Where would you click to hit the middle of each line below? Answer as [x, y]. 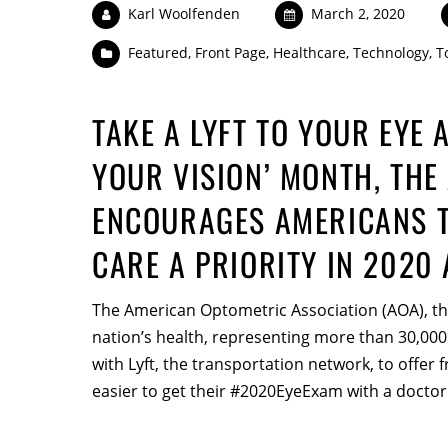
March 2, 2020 [358, 13]
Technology [390, 53]
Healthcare [309, 53]
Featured [157, 53]
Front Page [230, 53]
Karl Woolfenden [183, 13]
